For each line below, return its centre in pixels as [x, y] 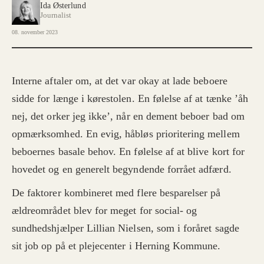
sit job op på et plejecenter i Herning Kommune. [116, 246]
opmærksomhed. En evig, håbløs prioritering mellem [126, 134]
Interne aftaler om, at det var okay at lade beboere [120, 81]
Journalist [56, 15]
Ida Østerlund [63, 6]
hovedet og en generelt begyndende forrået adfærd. [122, 169]
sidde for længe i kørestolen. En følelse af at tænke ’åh [130, 99]
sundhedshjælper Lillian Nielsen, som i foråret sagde [126, 228]
